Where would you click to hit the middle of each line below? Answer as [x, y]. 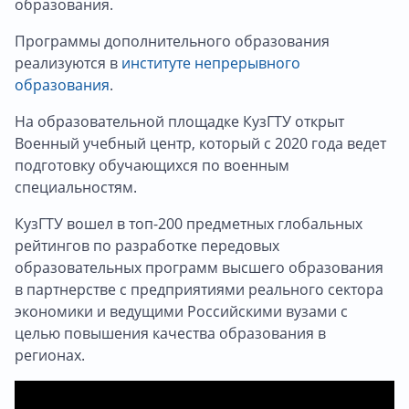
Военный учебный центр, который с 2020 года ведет [200, 143]
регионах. [52, 355]
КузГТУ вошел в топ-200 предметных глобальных [189, 223]
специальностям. [76, 187]
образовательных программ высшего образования [199, 267]
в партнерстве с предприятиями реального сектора [199, 289]
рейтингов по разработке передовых [147, 245]
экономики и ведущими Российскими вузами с [181, 311]
